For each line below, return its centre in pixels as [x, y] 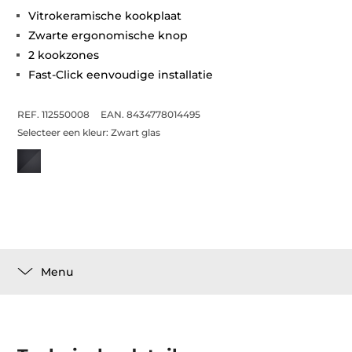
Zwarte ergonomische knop [108, 35]
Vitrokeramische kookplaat [105, 16]
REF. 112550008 [54, 114]
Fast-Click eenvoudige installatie [121, 75]
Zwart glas [136, 132]
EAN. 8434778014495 [151, 114]
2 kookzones [64, 55]
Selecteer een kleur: [64, 132]
